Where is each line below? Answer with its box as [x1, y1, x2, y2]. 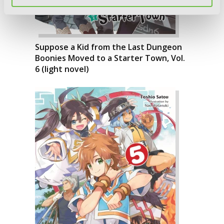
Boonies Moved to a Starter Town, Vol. [35, 52, 185, 63]
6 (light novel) [35, 63, 89, 74]
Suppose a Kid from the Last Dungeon [35, 41, 182, 52]
